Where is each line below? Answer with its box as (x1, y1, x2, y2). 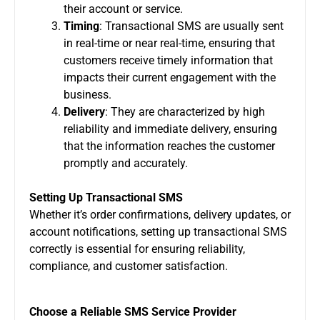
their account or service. (64, 1, 183, 16)
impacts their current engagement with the (64, 70, 276, 84)
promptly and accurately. (64, 156, 188, 170)
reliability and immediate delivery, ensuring (64, 121, 277, 136)
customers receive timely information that (64, 53, 273, 67)
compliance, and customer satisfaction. (29, 259, 228, 273)
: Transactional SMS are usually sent (99, 19, 284, 33)
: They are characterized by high (105, 104, 265, 119)
